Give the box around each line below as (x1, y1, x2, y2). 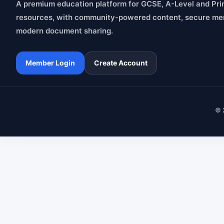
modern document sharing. (16, 25, 113, 35)
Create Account (94, 58, 147, 67)
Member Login (25, 58, 75, 67)
